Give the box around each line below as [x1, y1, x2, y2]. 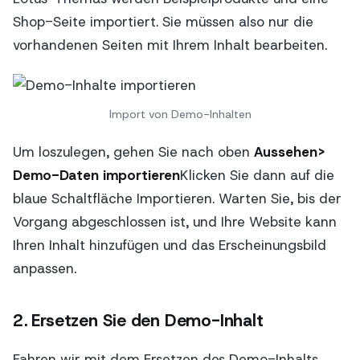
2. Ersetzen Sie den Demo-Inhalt [13, 309, 264, 332]
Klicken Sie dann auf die [180, 166, 334, 185]
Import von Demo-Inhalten [108, 106, 252, 121]
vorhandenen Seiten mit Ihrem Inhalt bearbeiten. [13, 36, 327, 55]
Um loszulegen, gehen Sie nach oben [13, 143, 254, 162]
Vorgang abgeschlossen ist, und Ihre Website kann [13, 213, 337, 231]
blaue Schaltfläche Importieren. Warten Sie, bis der [13, 190, 342, 208]
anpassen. [13, 260, 76, 278]
